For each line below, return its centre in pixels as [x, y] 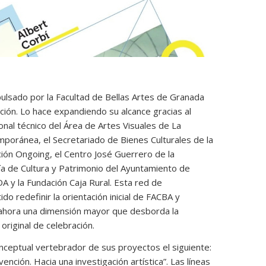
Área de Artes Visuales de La [122, 126]
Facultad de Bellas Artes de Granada [130, 97]
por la [42, 97]
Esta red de [137, 183]
